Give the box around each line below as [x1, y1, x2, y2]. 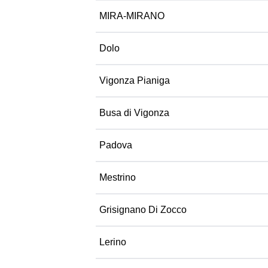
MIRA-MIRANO [99, 11, 165, 21]
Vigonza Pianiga [99, 75, 170, 86]
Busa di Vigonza [99, 108, 169, 118]
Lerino [99, 237, 126, 247]
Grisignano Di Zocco [99, 205, 187, 215]
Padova [99, 140, 132, 150]
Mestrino [99, 172, 136, 182]
